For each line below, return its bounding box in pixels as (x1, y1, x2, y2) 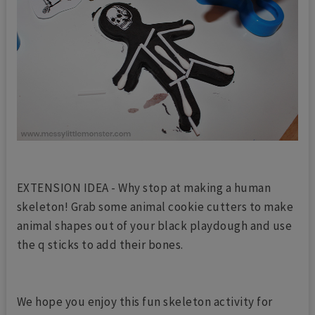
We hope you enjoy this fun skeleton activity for (16, 294, 273, 310)
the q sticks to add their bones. (16, 237, 186, 253)
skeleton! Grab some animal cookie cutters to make (16, 199, 294, 215)
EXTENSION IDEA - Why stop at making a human (16, 180, 271, 196)
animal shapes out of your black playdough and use (16, 218, 292, 234)
